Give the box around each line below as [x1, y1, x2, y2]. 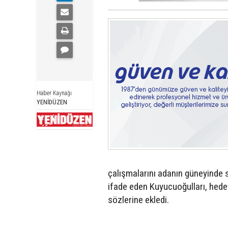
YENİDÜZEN [37, 98, 67, 106]
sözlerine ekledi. [108, 193, 169, 206]
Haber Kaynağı [37, 89, 72, 97]
